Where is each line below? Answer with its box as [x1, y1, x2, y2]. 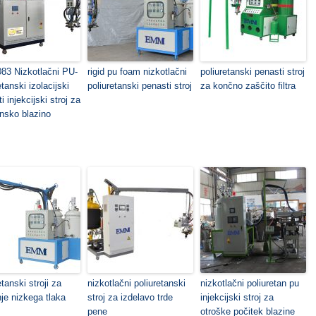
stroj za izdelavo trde [87, 292, 173, 303]
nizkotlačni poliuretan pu [200, 278, 299, 288]
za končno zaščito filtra [200, 80, 296, 91]
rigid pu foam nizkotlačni [87, 66, 187, 77]
